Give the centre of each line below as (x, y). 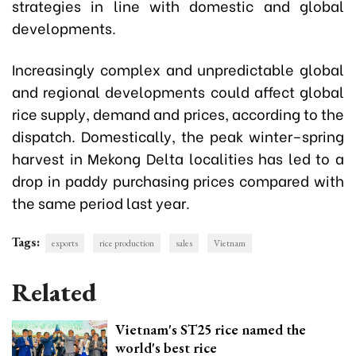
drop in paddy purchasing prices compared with (178, 180)
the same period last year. (101, 202)
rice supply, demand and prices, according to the (178, 113)
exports (65, 243)
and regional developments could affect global (178, 91)
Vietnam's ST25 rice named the (211, 329)
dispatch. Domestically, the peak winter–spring (178, 135)
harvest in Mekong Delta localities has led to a (178, 157)
